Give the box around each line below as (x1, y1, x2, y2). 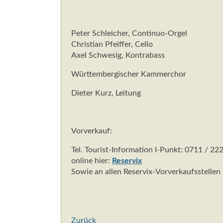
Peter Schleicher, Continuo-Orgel (71, 29, 187, 38)
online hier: (71, 157, 112, 165)
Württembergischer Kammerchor (71, 70, 186, 79)
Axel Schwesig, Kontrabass (71, 51, 165, 60)
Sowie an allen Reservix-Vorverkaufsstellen (71, 168, 221, 176)
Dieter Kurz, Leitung (71, 89, 141, 98)
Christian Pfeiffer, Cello (71, 40, 153, 49)
